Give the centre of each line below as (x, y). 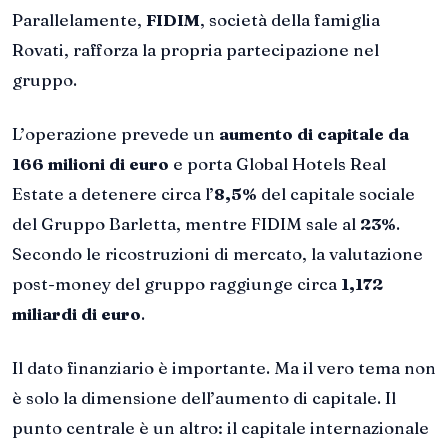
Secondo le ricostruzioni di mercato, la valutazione (217, 254)
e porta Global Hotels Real (277, 164)
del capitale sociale (336, 194)
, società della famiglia (290, 20)
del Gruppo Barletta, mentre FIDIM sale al (186, 224)
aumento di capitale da (314, 134)
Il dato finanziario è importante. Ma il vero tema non (224, 367)
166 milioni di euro (90, 164)
